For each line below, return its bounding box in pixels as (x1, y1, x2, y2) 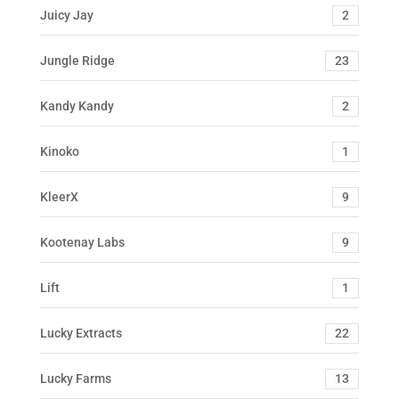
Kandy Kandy (39, 98, 114, 113)
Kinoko (39, 143, 79, 159)
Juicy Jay (39, 7, 94, 22)
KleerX (39, 189, 78, 204)
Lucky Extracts (39, 325, 122, 340)
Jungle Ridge (39, 53, 115, 68)
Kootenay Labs (39, 234, 125, 249)
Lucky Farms (39, 370, 111, 386)
